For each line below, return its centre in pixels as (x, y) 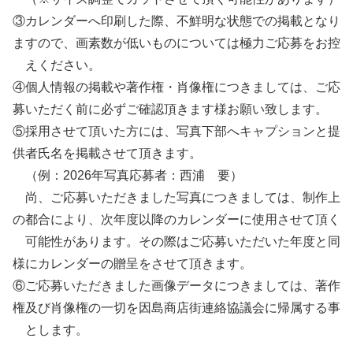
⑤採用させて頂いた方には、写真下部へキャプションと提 (176, 131)
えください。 (57, 65)
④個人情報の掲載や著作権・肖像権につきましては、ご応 (176, 87)
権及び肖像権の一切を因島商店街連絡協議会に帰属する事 (176, 307)
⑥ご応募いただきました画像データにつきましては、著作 (176, 285)
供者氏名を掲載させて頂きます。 (107, 153)
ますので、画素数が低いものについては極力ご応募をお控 (176, 43)
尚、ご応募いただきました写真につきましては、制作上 (176, 197)
